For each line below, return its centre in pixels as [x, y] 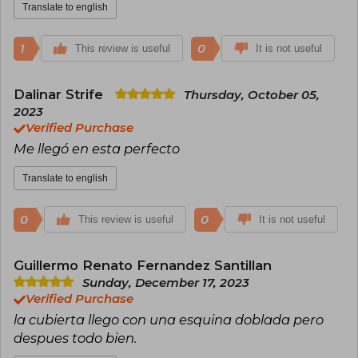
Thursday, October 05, [252, 95]
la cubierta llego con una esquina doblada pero [169, 320]
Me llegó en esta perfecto [97, 149]
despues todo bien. [75, 338]
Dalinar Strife [60, 95]
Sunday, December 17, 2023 [166, 283]
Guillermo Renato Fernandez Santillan [143, 266]
